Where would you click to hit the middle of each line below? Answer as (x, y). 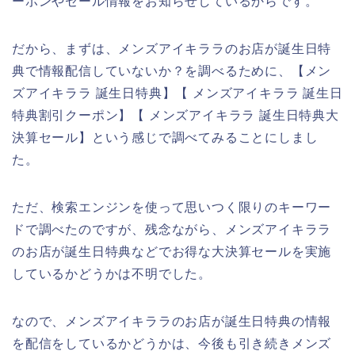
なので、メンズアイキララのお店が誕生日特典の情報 (172, 321)
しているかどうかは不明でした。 (112, 273)
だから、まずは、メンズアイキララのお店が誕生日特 (172, 48)
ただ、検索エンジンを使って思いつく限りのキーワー (172, 207)
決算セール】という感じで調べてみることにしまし (165, 137)
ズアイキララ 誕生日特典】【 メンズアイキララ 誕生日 (177, 93)
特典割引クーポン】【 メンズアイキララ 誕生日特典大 (176, 115)
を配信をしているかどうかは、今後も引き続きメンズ (172, 343)
